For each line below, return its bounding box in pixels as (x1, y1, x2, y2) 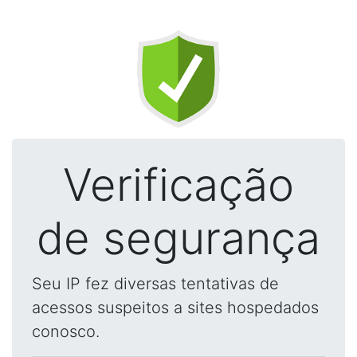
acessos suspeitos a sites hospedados (32, 298, 319, 317)
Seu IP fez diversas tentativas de (32, 274, 279, 293)
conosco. (32, 322, 100, 341)
